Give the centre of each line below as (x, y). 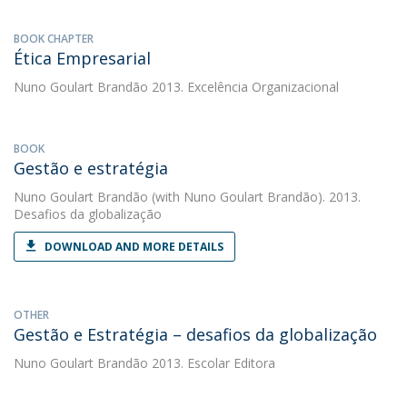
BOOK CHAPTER (54, 39)
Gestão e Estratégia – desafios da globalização (195, 334)
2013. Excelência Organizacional (243, 87)
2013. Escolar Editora (212, 363)
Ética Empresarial (82, 58)
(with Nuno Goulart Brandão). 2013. (254, 197)
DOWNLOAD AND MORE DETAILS (134, 247)
